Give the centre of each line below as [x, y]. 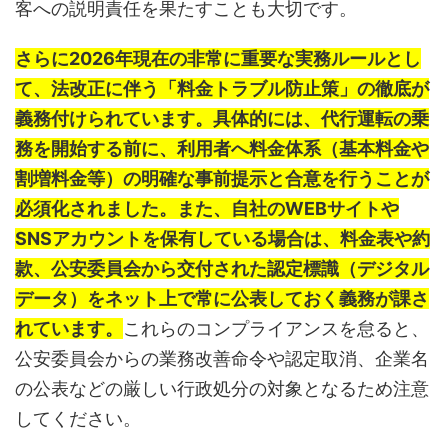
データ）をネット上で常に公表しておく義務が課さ [222, 299]
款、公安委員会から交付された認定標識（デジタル [222, 269]
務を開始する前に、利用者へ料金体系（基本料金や [222, 149]
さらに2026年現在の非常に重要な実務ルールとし [218, 59]
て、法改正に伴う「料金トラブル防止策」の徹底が [222, 89]
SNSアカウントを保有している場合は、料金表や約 [222, 239]
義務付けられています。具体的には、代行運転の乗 [222, 119]
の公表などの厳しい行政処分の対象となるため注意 [222, 389]
